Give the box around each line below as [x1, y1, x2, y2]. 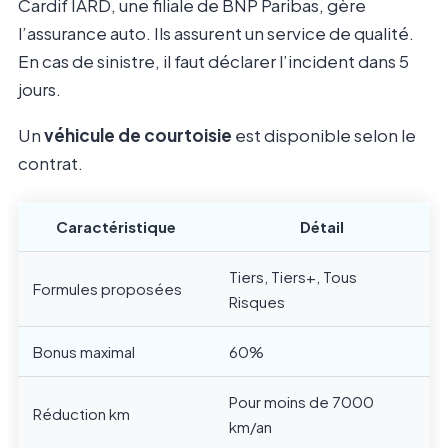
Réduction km [33, 404, 130, 424]
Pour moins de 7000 [229, 392, 374, 412]
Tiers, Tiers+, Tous [229, 267, 357, 287]
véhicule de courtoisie [44, 124, 232, 147]
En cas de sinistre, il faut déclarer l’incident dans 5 [18, 50, 409, 73]
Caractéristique [56, 217, 176, 237]
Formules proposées [33, 279, 182, 299]
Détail [300, 217, 344, 237]
